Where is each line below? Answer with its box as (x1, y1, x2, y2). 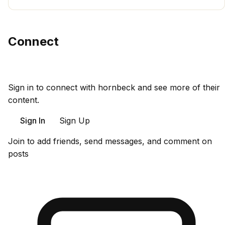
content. (8, 94, 39, 105)
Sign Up (59, 115, 90, 126)
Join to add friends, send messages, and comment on (8, 136, 212, 146)
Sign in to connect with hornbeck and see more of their (8, 82, 220, 92)
